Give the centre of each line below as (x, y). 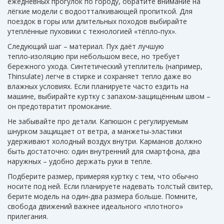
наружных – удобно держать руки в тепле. (80, 161)
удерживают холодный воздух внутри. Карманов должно (105, 141)
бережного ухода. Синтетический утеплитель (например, (105, 66)
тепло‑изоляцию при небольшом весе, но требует (94, 56)
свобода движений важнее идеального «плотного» (95, 206)
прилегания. (28, 216)
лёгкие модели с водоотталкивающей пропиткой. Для (100, 11)
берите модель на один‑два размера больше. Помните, (102, 196)
